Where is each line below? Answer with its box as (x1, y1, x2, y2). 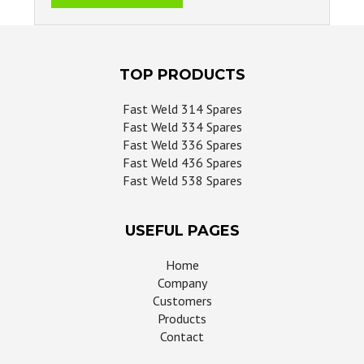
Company (157, 275, 207, 292)
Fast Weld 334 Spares (122, 119, 242, 136)
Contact (160, 328, 204, 345)
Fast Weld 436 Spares (122, 154, 242, 171)
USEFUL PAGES (124, 222, 240, 240)
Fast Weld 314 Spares (122, 101, 242, 118)
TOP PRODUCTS (119, 66, 245, 84)
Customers (152, 292, 212, 310)
